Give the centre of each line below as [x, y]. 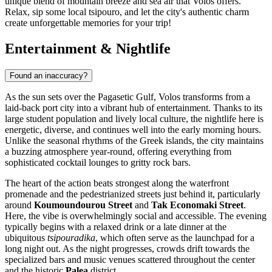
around [19, 205]
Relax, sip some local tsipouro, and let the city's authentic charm [127, 12]
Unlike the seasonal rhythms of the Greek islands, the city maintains [134, 140]
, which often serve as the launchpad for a [175, 237]
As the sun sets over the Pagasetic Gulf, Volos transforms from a [127, 97]
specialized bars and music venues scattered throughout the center [130, 259]
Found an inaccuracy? [49, 75]
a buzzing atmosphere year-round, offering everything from [118, 151]
